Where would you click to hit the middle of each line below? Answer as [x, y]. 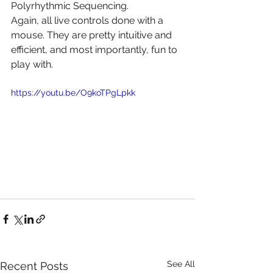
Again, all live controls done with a [88, 20]
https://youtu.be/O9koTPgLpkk [73, 93]
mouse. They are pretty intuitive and [93, 35]
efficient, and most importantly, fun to [95, 50]
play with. [32, 64]
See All [181, 264]
